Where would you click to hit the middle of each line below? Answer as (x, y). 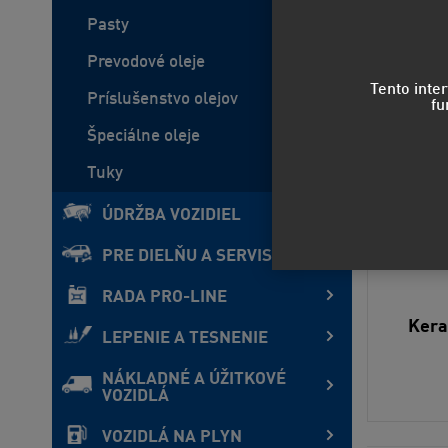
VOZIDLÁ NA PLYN (172, 437)
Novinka (395, 53)
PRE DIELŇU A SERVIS (187, 256)
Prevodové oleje (146, 62)
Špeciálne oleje (143, 136)
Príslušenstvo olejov (162, 99)
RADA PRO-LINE (164, 297)
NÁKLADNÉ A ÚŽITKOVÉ (194, 379)
